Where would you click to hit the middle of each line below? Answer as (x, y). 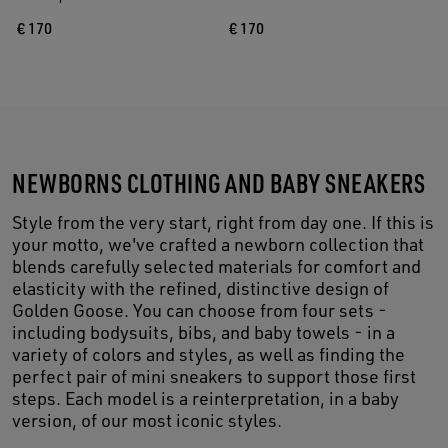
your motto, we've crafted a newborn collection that (218, 244)
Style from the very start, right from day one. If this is (223, 222)
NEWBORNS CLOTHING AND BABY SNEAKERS (219, 183)
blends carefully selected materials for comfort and (216, 266)
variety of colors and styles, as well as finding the (208, 354)
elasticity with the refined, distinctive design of (200, 288)
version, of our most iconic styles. (147, 420)
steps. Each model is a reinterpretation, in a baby (205, 398)
